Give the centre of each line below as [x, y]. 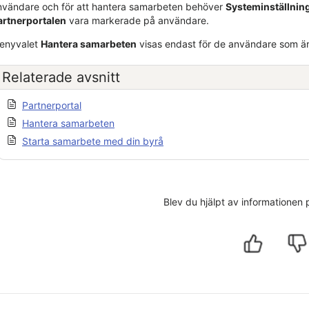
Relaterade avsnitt [61, 77]
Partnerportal [52, 105]
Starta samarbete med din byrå [93, 141]
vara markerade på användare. [138, 20]
